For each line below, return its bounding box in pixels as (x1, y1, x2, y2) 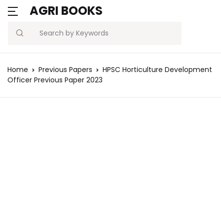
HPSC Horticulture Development (103, 65, 212, 74)
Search (7, 33, 35, 44)
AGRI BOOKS (30, 2, 103, 19)
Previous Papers (38, 65, 92, 74)
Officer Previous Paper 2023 (7, 75, 103, 85)
